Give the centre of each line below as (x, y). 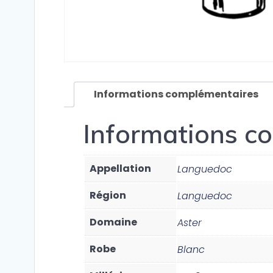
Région (108, 196)
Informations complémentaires (176, 94)
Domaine (113, 222)
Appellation (120, 169)
